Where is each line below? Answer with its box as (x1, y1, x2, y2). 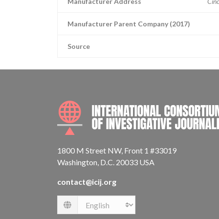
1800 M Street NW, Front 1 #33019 (57, 146, 176, 155)
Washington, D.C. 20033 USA (57, 157, 154, 167)
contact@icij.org (57, 177, 116, 186)
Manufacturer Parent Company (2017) (67, 20, 190, 28)
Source (67, 42, 90, 50)
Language (63, 205, 95, 215)
